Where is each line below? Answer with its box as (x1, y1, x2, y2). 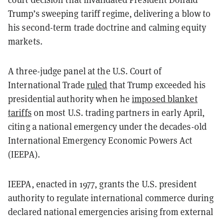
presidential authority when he (8, 92, 132, 105)
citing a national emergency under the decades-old (8, 120, 207, 132)
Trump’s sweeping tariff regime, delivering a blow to (8, 7, 211, 19)
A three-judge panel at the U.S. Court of (8, 64, 162, 77)
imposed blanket (132, 92, 198, 105)
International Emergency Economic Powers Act (8, 134, 193, 146)
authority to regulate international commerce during (8, 191, 214, 204)
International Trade (8, 78, 87, 91)
